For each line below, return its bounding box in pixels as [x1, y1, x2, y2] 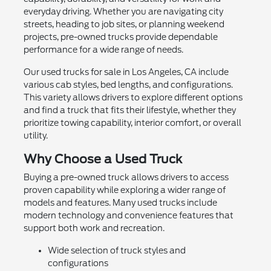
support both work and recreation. [23, 223, 165, 233]
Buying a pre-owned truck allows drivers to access [23, 172, 229, 183]
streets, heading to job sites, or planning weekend [23, 19, 224, 30]
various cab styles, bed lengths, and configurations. [23, 80, 233, 90]
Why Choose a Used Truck [23, 152, 182, 167]
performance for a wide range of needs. [23, 45, 183, 55]
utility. [23, 131, 48, 141]
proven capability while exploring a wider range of [23, 185, 226, 195]
